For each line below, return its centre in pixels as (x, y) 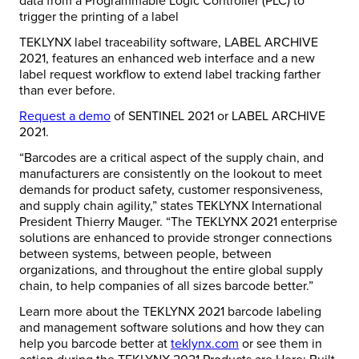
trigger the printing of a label (99, 17)
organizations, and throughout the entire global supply (171, 270)
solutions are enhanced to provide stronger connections (175, 238)
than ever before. (67, 91)
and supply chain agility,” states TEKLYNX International (171, 206)
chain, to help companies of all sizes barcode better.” (166, 286)
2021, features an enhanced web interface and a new (167, 59)
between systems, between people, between (145, 254)
